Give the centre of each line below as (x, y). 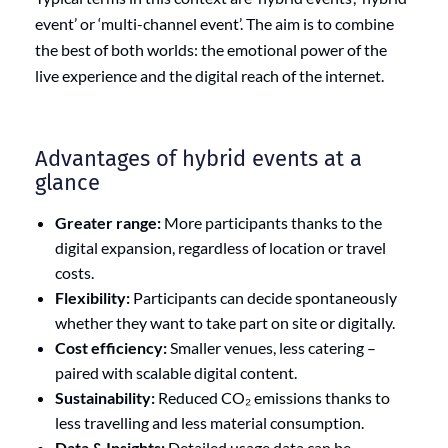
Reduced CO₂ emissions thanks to (272, 397)
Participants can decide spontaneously (263, 297)
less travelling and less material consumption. (209, 422)
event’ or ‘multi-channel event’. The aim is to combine (214, 23)
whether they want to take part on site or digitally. (225, 322)
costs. (74, 272)
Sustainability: (105, 397)
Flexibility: (92, 297)
